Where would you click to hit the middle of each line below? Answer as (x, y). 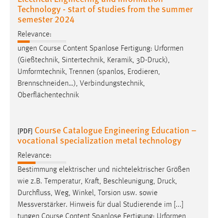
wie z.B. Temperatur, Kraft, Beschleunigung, (87, 182)
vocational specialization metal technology (100, 140)
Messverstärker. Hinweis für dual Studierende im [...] (100, 205)
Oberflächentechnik (48, 96)
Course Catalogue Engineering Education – (116, 130)
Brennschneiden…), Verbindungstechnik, (81, 84)
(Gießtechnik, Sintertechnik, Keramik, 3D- (82, 61)
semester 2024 (46, 18)
